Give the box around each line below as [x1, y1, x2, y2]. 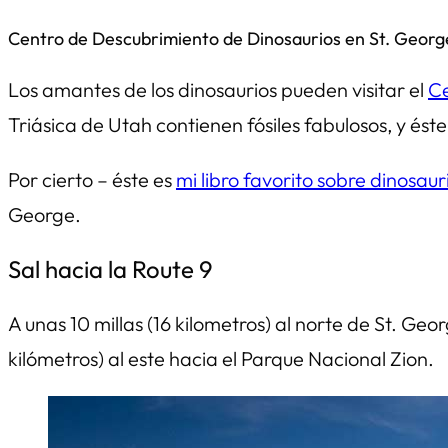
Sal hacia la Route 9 [8, 253, 213, 284]
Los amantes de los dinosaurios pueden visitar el [8, 76, 428, 102]
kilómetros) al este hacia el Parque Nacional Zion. [8, 345, 434, 371]
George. [8, 201, 81, 227]
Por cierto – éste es [8, 166, 176, 192]
